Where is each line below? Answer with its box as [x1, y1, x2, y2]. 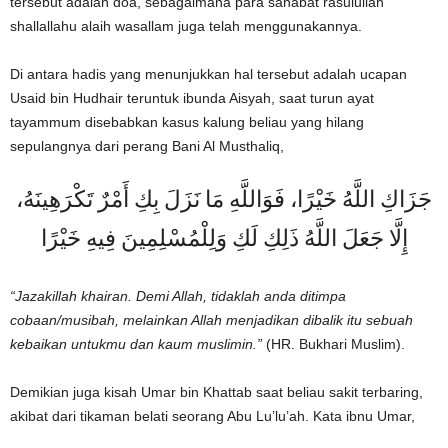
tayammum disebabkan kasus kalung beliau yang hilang [10, 113, 364, 130]
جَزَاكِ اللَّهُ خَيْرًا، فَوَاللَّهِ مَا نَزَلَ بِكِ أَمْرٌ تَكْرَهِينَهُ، [16, 189, 432, 213]
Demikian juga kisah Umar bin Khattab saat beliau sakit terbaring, [10, 383, 423, 400]
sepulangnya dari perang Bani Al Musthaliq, [10, 137, 284, 154]
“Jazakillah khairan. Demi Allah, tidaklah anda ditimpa [10, 287, 346, 304]
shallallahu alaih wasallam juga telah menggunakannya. [10, 17, 362, 34]
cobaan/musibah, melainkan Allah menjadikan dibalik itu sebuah [10, 311, 413, 328]
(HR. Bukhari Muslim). [262, 335, 405, 352]
